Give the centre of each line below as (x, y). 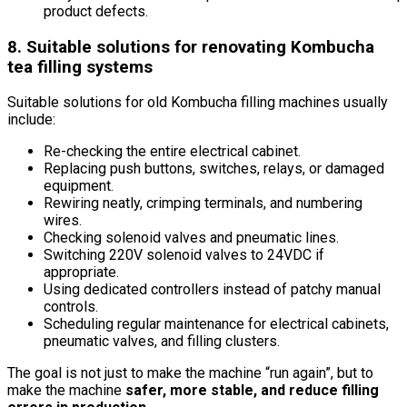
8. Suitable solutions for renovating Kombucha (191, 47)
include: (31, 120)
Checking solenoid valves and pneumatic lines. (191, 238)
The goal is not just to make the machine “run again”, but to (190, 373)
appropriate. (81, 273)
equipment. (79, 186)
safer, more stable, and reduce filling (252, 391)
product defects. (96, 11)
